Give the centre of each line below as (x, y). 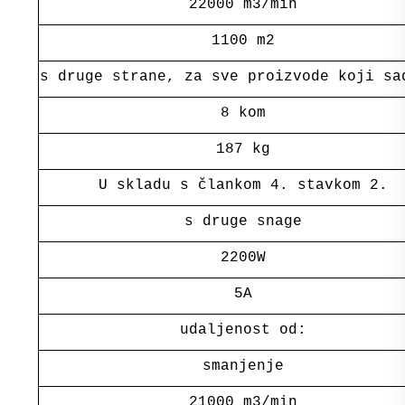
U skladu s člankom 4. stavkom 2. (243, 185)
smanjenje (243, 366)
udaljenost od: (243, 330)
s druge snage (243, 221)
